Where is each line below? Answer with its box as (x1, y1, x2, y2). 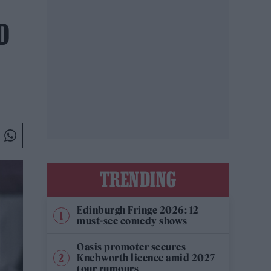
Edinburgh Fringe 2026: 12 (77, 204, 199, 216)
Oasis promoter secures (77, 241, 186, 253)
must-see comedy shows (77, 215, 188, 227)
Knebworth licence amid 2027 (77, 252, 215, 264)
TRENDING (99, 168, 177, 191)
